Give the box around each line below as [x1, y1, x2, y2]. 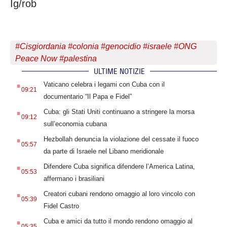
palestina [64, 54, 97, 63]
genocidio [105, 42, 141, 51]
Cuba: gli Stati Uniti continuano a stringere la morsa [43, 108, 195, 116]
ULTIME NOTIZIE [94, 66, 145, 77]
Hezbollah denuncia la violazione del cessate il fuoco [43, 135, 199, 143]
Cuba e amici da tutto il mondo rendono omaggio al [43, 217, 193, 225]
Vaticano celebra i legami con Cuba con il [43, 81, 165, 89]
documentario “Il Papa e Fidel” [43, 93, 132, 101]
